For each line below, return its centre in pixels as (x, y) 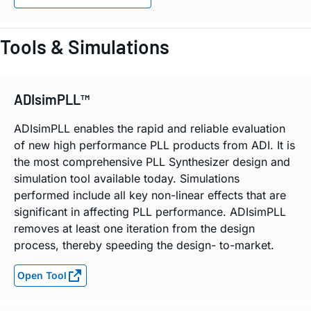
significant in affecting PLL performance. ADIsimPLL (150, 212)
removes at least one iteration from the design (134, 229)
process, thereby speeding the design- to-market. (144, 245)
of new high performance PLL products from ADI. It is (154, 145)
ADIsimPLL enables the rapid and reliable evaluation (150, 129)
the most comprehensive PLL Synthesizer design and (152, 162)
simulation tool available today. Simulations (127, 179)
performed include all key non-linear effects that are (150, 195)
